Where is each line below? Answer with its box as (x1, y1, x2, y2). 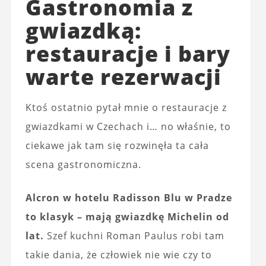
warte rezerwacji (25, 62, 221, 91)
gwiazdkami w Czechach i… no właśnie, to (25, 119, 231, 133)
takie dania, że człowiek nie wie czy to (25, 248, 212, 261)
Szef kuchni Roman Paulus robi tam (43, 229, 224, 242)
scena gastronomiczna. (25, 157, 141, 171)
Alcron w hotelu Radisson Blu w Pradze (25, 191, 232, 204)
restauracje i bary (25, 39, 230, 68)
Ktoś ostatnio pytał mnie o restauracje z (25, 100, 227, 114)
